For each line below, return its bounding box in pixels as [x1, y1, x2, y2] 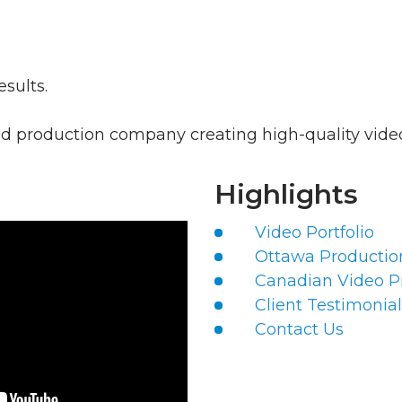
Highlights [214, 178, 358, 211]
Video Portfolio [254, 223, 374, 242]
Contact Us [254, 319, 344, 339]
